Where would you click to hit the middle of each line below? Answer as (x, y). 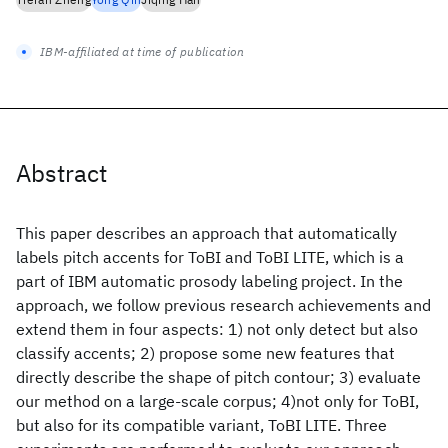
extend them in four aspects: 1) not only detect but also (217, 329)
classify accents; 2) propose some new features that (205, 353)
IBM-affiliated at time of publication (142, 51)
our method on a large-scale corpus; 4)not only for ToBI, (217, 401)
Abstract (61, 173)
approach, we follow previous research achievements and (223, 305)
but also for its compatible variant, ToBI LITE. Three (201, 425)
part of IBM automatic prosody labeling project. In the (209, 281)
